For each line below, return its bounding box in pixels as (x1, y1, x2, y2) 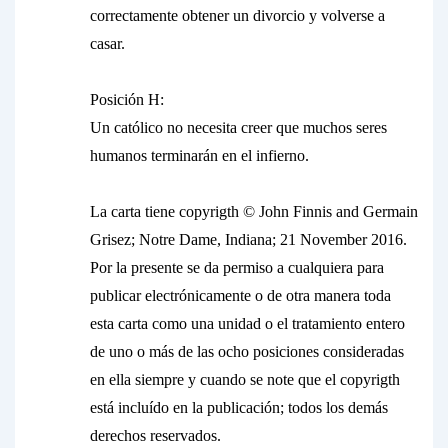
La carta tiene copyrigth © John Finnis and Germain (90, 203, 418, 220)
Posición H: (90, 91, 164, 108)
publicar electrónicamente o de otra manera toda (90, 287, 391, 304)
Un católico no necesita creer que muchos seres (90, 119, 387, 136)
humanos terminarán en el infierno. (90, 147, 309, 164)
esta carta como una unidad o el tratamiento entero (90, 315, 405, 332)
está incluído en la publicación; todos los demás (90, 399, 388, 416)
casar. (90, 35, 125, 52)
